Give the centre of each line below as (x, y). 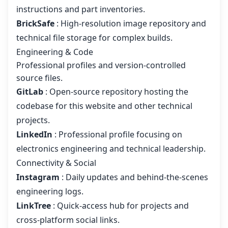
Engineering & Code (55, 52)
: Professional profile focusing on (118, 135)
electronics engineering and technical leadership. (111, 149)
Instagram (38, 177)
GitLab (30, 92)
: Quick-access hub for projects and (121, 206)
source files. (39, 78)
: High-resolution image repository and (131, 24)
